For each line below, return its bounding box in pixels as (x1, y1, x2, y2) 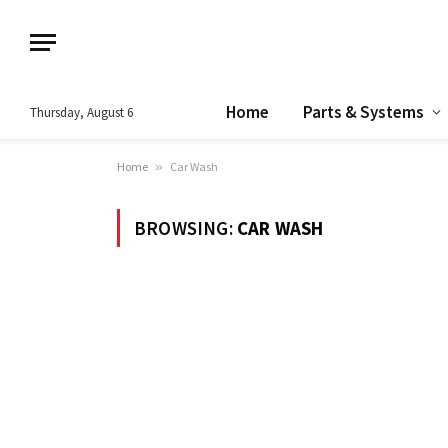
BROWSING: (134, 216, 237, 240)
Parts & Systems (303, 100, 424, 123)
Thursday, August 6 (30, 103, 133, 121)
